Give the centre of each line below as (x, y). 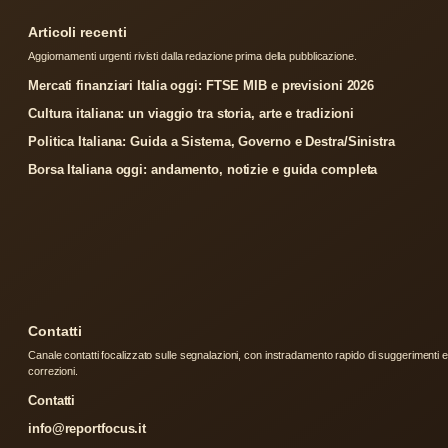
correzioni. (53, 370)
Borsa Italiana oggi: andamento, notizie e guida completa (203, 169)
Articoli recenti (77, 31)
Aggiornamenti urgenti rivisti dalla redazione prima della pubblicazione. (192, 55)
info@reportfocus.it (87, 428)
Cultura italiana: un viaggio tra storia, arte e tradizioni (191, 113)
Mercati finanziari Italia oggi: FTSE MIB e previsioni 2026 (201, 85)
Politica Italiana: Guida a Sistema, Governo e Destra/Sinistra (211, 141)
